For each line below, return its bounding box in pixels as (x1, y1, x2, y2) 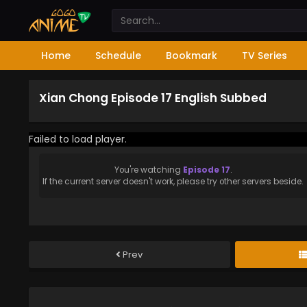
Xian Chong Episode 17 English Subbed (39, 90, 267, 106)
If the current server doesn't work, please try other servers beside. (42, 175, 304, 187)
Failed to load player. (29, 132, 127, 146)
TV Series (242, 49, 287, 62)
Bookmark (166, 49, 217, 62)
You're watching (114, 164, 183, 175)
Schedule (95, 49, 141, 62)
